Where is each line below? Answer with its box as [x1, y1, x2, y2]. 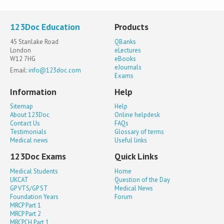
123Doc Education [10, 21, 80, 33]
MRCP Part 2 [10, 209, 41, 218]
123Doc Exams [10, 150, 66, 162]
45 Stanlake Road [10, 37, 58, 46]
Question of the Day [114, 175, 170, 184]
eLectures [114, 45, 141, 54]
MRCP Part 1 [10, 200, 41, 209]
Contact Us [10, 119, 40, 128]
